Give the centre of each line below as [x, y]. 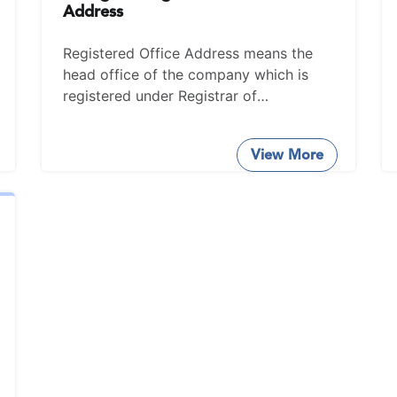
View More [287, 155]
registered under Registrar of [160, 96]
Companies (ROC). [125, 117]
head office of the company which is [186, 74]
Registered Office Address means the [188, 53]
